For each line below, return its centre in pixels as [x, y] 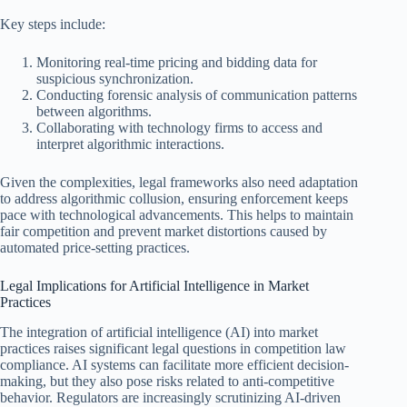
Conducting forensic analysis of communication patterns [197, 95]
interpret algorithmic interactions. [130, 144]
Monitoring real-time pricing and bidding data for [177, 63]
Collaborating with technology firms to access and [179, 128]
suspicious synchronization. [115, 79]
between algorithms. [94, 112]
